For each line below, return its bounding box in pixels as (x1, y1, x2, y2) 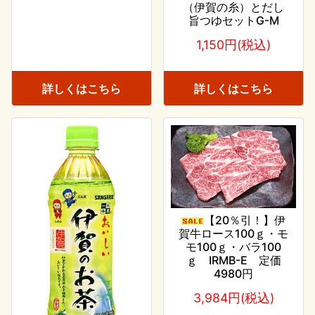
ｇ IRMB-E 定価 (186, 252, 281, 267)
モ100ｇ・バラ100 (186, 239, 281, 254)
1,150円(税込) (196, 37, 271, 52)
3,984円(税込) (193, 290, 274, 305)
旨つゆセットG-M (188, 13, 279, 27)
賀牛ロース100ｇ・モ (179, 226, 288, 240)
